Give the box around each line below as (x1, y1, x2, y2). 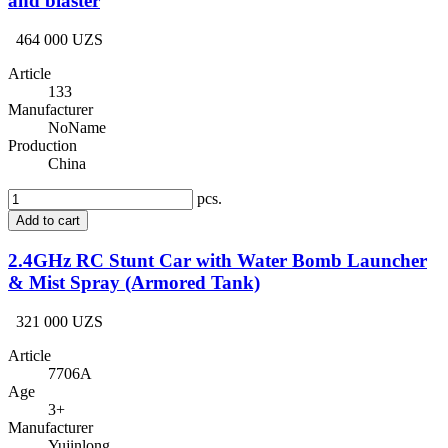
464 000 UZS (16, 31, 103, 49)
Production (8, 137, 77, 155)
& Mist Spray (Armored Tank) (8, 271, 260, 293)
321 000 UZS (16, 312, 103, 330)
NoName (48, 119, 106, 137)
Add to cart (16, 213, 80, 229)
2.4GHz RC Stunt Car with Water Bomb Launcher (8, 249, 427, 271)
